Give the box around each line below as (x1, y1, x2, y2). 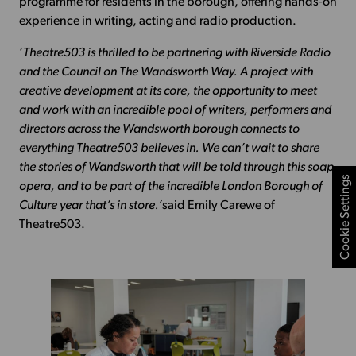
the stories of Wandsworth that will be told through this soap (18, 161, 334, 175)
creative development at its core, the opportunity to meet (18, 85, 317, 99)
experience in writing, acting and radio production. (18, 15, 296, 29)
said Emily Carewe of (161, 199, 274, 213)
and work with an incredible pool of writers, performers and (18, 104, 331, 118)
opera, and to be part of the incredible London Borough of (18, 180, 323, 194)
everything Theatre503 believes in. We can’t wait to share (18, 142, 319, 156)
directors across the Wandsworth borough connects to (18, 123, 300, 137)
